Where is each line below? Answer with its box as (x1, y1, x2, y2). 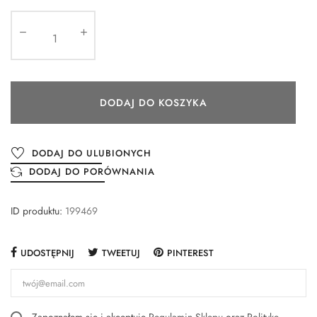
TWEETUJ (102, 246, 140, 260)
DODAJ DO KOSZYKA (99, 95, 207, 110)
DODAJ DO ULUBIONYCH (32, 146, 151, 161)
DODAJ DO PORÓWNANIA (29, 165, 155, 179)
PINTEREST (167, 246, 214, 260)
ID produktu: (11, 204, 62, 219)
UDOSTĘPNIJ (21, 246, 74, 260)
